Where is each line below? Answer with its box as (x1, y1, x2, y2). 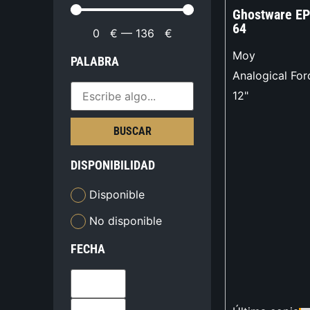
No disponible (89, 213, 163, 228)
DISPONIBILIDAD (71, 158, 156, 173)
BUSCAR (113, 125, 152, 138)
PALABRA (71, 54, 120, 69)
